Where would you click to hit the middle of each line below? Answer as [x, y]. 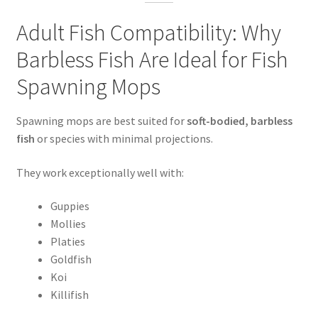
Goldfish [71, 259]
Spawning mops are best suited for [101, 121]
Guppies [70, 206]
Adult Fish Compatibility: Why [148, 32]
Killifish [69, 295]
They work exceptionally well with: [100, 172]
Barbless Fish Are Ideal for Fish [152, 59]
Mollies [68, 224]
